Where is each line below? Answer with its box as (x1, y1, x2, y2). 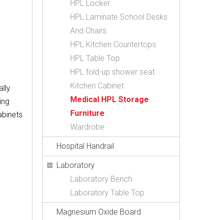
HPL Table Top (70, 54, 120, 63)
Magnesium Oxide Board (56, 207, 141, 217)
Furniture (70, 109, 105, 118)
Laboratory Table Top (70, 188, 144, 197)
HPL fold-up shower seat (70, 67, 155, 77)
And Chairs (70, 26, 107, 35)
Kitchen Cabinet (70, 81, 124, 90)
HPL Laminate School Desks (70, 12, 167, 22)
